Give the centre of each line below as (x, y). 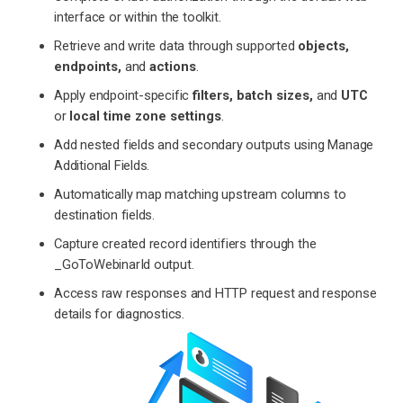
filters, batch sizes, (253, 95)
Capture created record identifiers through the (185, 243)
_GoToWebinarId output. (124, 264)
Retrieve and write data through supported (176, 45)
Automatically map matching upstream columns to (200, 194)
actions (172, 66)
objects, (324, 45)
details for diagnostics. (120, 313)
